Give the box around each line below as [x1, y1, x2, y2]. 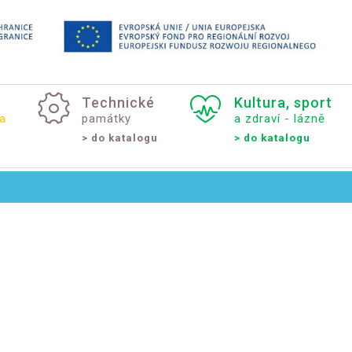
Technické [82, 94, 155, 111]
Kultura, [233, 94, 290, 111]
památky [82, 112, 131, 126]
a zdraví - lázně [233, 112, 325, 126]
